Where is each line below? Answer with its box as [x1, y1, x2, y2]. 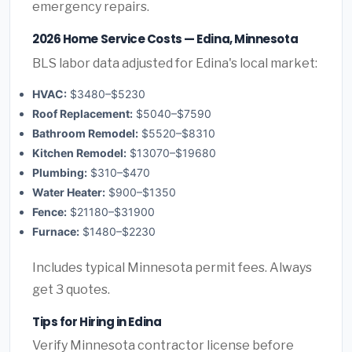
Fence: [32, 204, 67, 218]
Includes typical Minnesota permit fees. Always [32, 259, 312, 275]
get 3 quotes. [32, 281, 110, 297]
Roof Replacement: [32, 106, 133, 120]
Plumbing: [32, 165, 87, 179]
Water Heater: [32, 185, 105, 199]
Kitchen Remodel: [32, 145, 126, 159]
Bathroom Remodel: [32, 126, 138, 140]
